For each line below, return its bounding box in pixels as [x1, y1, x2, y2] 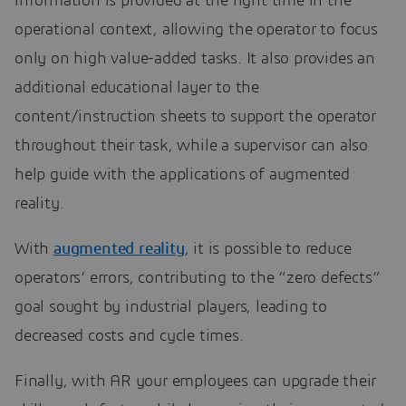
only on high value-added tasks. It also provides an [14, 51, 375, 68]
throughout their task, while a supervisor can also [14, 138, 368, 155]
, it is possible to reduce [184, 241, 352, 258]
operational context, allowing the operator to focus [14, 22, 378, 39]
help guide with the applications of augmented [14, 167, 350, 184]
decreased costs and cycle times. [14, 328, 248, 345]
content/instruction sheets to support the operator [14, 109, 376, 126]
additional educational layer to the [14, 80, 260, 97]
